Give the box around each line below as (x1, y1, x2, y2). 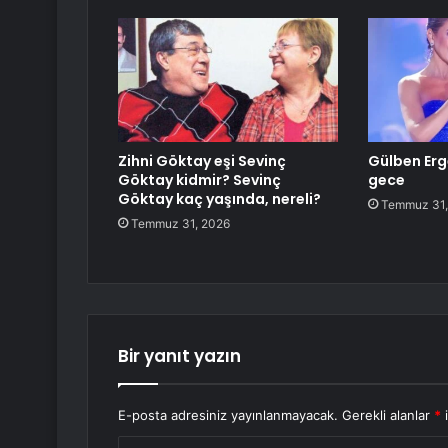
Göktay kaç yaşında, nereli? (118, 189, 321, 210)
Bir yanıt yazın (118, 344, 241, 369)
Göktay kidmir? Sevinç (118, 170, 281, 191)
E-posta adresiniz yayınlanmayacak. (118, 407, 338, 424)
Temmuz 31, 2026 (131, 216, 230, 232)
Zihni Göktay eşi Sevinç (118, 151, 286, 172)
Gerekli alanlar (342, 407, 434, 424)
